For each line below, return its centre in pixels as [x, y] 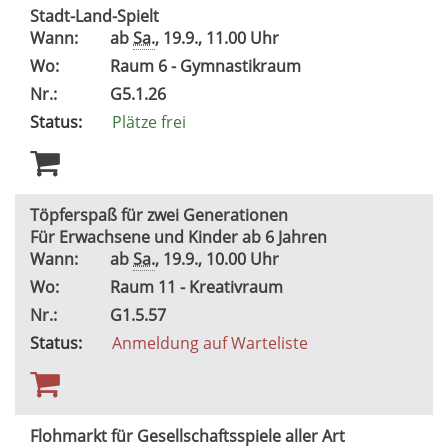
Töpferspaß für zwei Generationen [159, 214]
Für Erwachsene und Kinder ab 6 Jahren [180, 236]
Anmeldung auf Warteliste [210, 342]
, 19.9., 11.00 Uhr [221, 37]
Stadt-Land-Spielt [96, 15]
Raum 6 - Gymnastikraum [207, 65]
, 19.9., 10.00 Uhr [221, 258]
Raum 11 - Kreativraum [198, 286]
